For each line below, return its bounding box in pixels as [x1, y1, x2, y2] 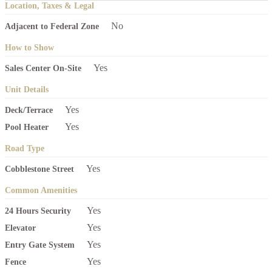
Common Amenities [4, 186, 77, 195]
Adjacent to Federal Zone [4, 22, 99, 32]
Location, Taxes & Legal [4, 1, 94, 11]
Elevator [4, 223, 36, 233]
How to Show [4, 43, 54, 53]
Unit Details [4, 85, 49, 95]
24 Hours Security [4, 206, 71, 216]
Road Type [4, 144, 44, 154]
